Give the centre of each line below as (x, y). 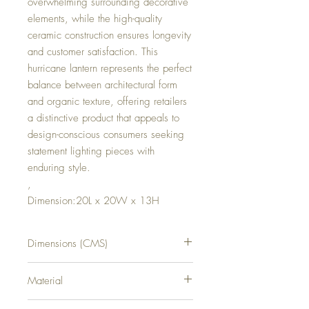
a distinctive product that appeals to (103, 118)
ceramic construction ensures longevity (109, 35)
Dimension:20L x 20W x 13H (93, 201)
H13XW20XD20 (59, 268)
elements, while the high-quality (95, 19)
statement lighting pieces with (91, 151)
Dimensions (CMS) (68, 243)
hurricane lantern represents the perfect (110, 68)
